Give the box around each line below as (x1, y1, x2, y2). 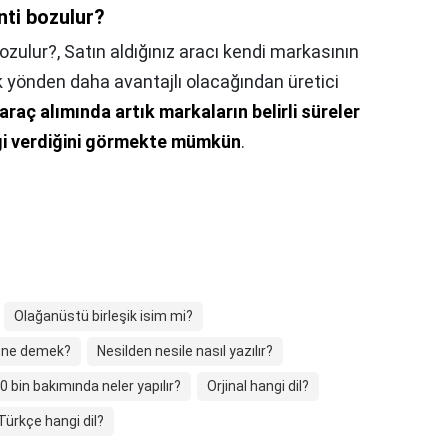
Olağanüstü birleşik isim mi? (14, 308, 193, 324)
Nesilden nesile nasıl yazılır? (97, 343, 273, 359)
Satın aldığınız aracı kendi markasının (64, 41, 359, 62)
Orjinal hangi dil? (207, 378, 309, 394)
